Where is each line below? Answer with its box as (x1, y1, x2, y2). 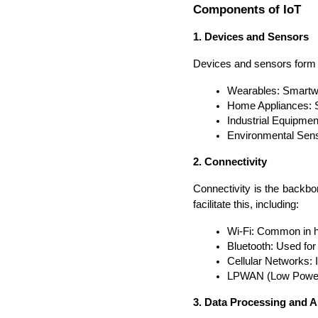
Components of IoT (193, 2, 301, 17)
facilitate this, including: (193, 199, 299, 211)
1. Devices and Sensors (193, 31, 309, 43)
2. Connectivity (193, 156, 267, 168)
